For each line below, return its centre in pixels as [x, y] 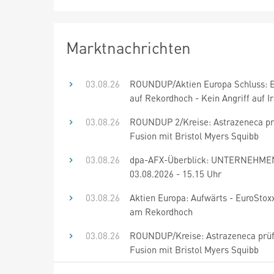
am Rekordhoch [161, 211]
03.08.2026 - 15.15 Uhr [176, 173]
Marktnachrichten [128, 47]
